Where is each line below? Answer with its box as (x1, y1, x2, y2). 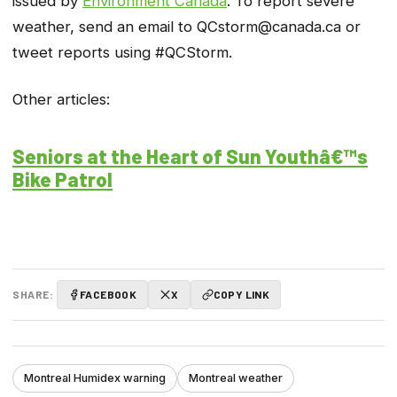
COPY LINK (213, 288, 270, 300)
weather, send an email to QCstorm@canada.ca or (12, 18, 361, 36)
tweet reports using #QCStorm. (12, 43, 232, 62)
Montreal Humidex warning (24, 371, 166, 385)
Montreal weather (189, 371, 283, 385)
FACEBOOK (80, 288, 137, 300)
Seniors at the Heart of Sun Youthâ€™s (12, 144, 368, 167)
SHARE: (12, 288, 53, 300)
